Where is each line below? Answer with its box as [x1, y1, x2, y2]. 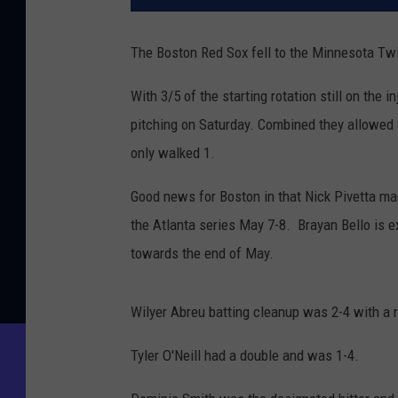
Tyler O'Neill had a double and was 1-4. [131, 346, 359, 365]
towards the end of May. [131, 244, 274, 263]
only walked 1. [131, 144, 215, 163]
